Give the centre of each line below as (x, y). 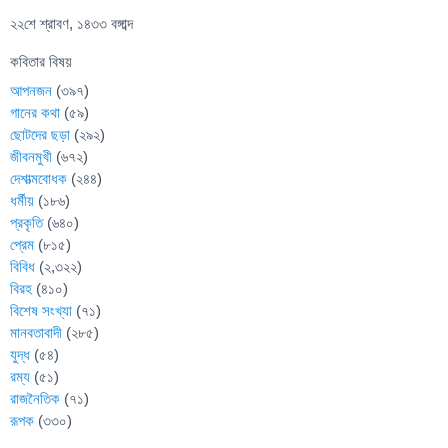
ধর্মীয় (22, 201)
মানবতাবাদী (36, 333)
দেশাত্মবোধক (38, 179)
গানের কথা (35, 113)
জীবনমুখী (31, 157)
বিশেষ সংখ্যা (41, 311)
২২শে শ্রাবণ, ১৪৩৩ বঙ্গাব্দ (71, 24)
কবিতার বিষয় (41, 61)
